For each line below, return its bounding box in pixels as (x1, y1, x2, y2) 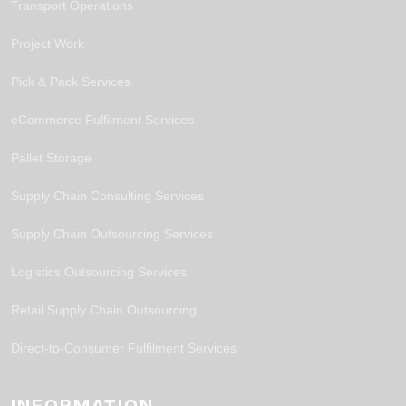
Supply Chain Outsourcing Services (11, 226, 213, 241)
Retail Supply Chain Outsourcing (11, 302, 197, 317)
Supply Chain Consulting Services (11, 188, 204, 203)
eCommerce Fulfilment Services (11, 111, 194, 127)
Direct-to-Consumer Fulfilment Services (11, 340, 237, 355)
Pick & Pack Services (11, 73, 130, 89)
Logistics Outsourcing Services (11, 264, 187, 279)
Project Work (11, 35, 84, 51)
